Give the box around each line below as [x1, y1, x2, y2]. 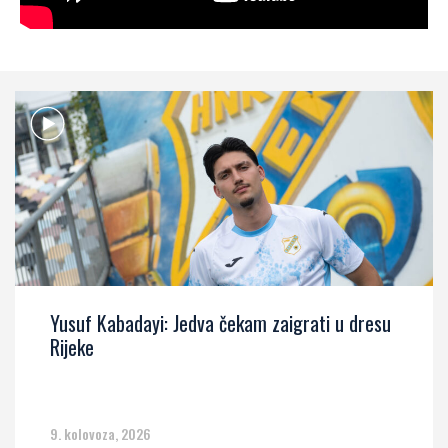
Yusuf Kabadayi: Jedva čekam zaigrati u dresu [50, 308, 391, 339]
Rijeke [50, 332, 94, 363]
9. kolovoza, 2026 [50, 423, 151, 445]
